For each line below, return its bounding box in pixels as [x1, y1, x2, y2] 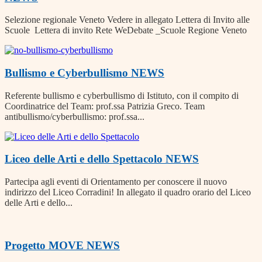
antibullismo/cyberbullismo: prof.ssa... [5, 111, 144, 122]
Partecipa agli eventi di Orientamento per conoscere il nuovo [5, 177, 227, 187]
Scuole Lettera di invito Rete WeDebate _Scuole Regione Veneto [5, 25, 247, 36]
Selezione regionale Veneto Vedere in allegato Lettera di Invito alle [5, 15, 250, 25]
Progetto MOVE [5, 239, 87, 251]
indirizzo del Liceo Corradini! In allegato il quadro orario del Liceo [5, 187, 251, 198]
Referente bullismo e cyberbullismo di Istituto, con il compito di [5, 90, 239, 101]
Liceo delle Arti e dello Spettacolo [5, 153, 166, 166]
